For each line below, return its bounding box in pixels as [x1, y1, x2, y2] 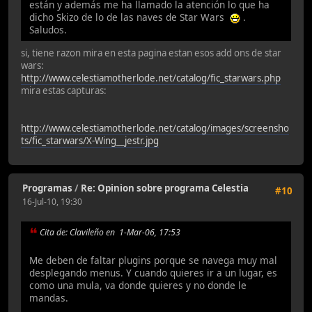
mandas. [29, 291, 68, 305]
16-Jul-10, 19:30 [22, 196, 82, 208]
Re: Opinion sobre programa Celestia [81, 182, 249, 195]
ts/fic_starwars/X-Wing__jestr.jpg [21, 134, 159, 147]
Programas [22, 182, 72, 195]
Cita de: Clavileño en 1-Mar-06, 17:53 [40, 226, 180, 238]
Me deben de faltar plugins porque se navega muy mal [29, 253, 277, 267]
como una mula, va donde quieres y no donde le [29, 279, 247, 292]
